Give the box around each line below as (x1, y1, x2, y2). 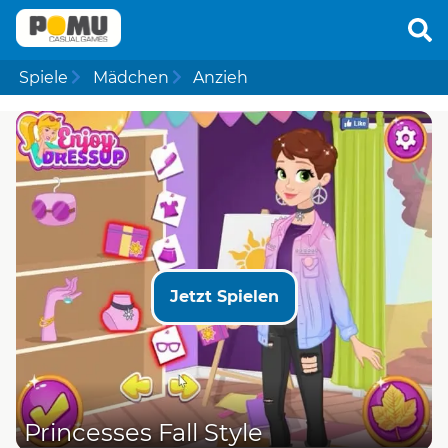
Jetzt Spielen (169, 286, 279, 306)
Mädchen (92, 67, 169, 87)
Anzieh (192, 67, 248, 87)
